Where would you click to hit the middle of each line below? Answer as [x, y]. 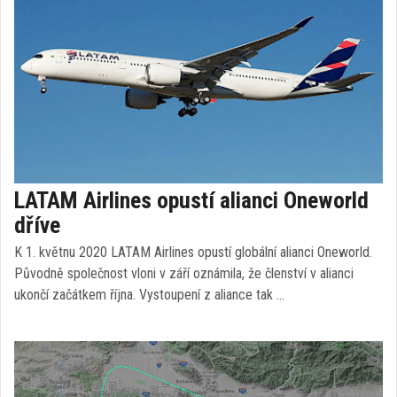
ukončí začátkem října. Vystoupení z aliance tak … [149, 295]
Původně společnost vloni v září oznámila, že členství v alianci [184, 273]
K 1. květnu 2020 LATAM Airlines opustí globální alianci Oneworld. [193, 252]
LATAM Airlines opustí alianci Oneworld [191, 200]
